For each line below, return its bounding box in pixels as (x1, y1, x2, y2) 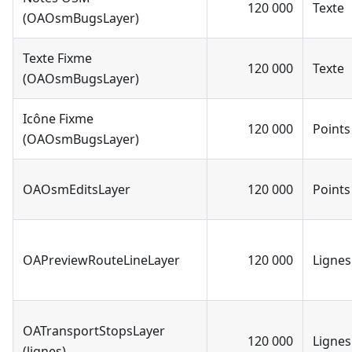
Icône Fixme (23, 109, 93, 127)
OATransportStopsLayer (23, 321, 165, 339)
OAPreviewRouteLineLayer (23, 251, 180, 269)
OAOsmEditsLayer (23, 180, 130, 198)
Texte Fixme (23, 49, 92, 67)
